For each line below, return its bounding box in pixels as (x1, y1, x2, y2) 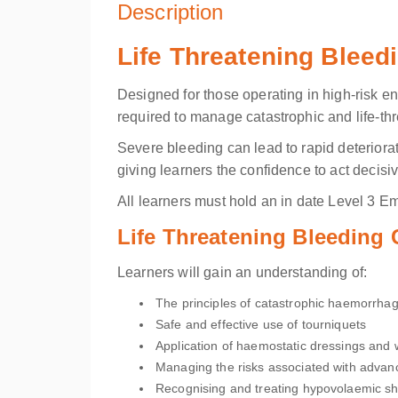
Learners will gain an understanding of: (117, 265, 368, 280)
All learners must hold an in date (117, 194, 329, 209)
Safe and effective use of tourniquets (155, 317, 367, 331)
